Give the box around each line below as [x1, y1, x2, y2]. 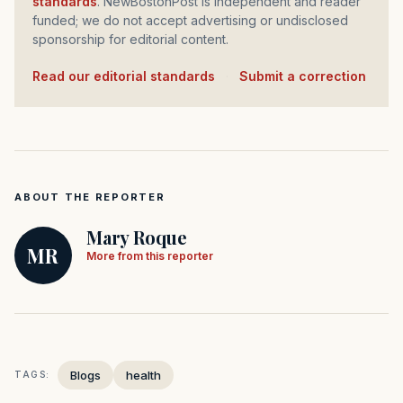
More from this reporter [86, 248, 213, 263]
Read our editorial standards [40, 67, 215, 84]
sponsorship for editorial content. [32, 31, 228, 47]
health [126, 367, 161, 382]
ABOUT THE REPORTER [14, 190, 166, 203]
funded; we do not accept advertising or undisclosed [32, 12, 348, 28]
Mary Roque [86, 224, 187, 249]
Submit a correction [239, 67, 366, 84]
